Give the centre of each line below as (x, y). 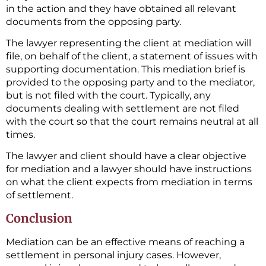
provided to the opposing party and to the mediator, (130, 82)
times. (20, 134)
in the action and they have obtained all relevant (121, 8)
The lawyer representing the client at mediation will (129, 43)
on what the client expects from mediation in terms (129, 182)
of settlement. (39, 195)
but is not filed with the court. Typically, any (108, 95)
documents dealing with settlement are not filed (123, 108)
